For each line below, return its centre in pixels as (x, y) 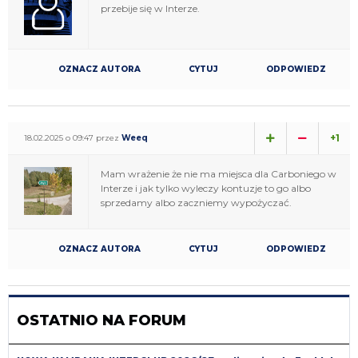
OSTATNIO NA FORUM (101, 320)
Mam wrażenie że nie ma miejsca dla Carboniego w (219, 173)
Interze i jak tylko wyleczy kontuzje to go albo (206, 188)
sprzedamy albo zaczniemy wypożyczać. (196, 202)
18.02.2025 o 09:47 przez (73, 137)
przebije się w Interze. (150, 8)
